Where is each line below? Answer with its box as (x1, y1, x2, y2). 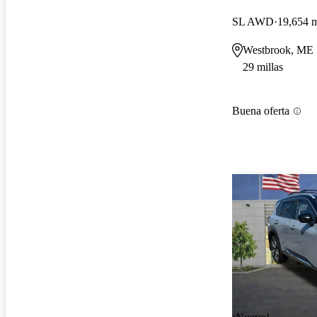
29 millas (243, 60, 283, 73)
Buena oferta (232, 105, 289, 117)
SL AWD (232, 15, 274, 28)
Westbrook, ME (243, 43, 313, 56)
